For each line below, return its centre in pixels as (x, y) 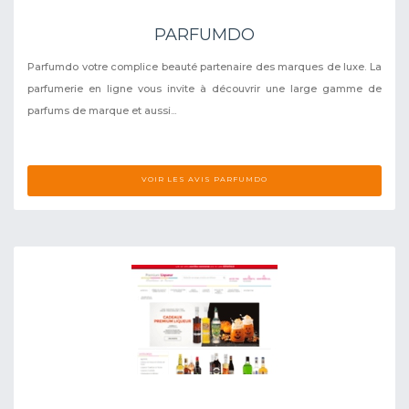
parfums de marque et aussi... (102, 110)
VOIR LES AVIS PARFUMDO (204, 178)
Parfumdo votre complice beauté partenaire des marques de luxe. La (204, 66)
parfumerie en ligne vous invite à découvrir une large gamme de (204, 88)
